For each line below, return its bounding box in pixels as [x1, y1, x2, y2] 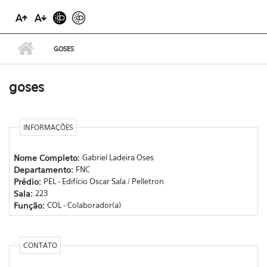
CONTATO [23, 241, 57, 250]
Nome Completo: [13, 152, 82, 163]
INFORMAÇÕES [23, 123, 73, 132]
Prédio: [13, 176, 44, 187]
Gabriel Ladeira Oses [82, 152, 154, 162]
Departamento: [13, 164, 76, 175]
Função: [13, 200, 47, 210]
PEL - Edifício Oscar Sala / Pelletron [43, 176, 164, 186]
